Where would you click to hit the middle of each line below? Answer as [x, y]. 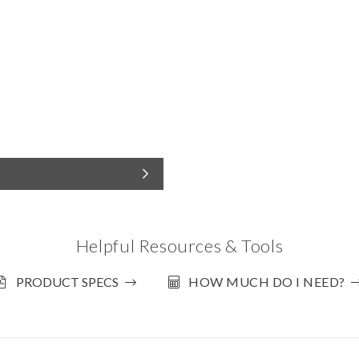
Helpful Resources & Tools [179, 246]
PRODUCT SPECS [68, 282]
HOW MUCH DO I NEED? [267, 282]
